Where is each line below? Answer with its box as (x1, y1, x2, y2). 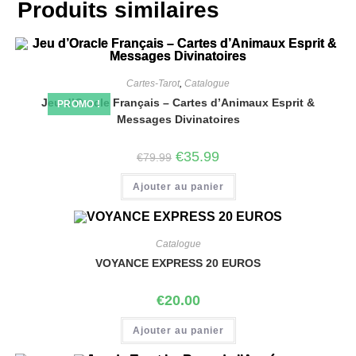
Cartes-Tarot (126, 77, 180, 89)
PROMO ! (56, 98, 101, 110)
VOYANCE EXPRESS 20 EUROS (95, 256, 261, 269)
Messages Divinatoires (116, 112, 240, 126)
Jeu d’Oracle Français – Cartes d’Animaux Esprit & (41, 95, 315, 109)
